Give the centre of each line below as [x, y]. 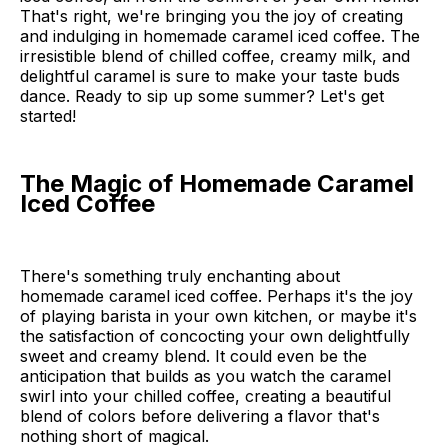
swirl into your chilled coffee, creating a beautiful [205, 396]
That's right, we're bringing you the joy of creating [211, 16]
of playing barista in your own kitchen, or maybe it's [218, 316]
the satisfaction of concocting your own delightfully [215, 336]
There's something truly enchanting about [180, 276]
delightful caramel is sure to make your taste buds [210, 76]
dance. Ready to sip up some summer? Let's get [202, 96]
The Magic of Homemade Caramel [217, 184]
